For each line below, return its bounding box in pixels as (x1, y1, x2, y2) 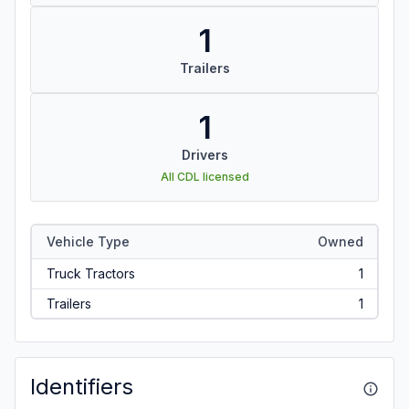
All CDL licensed (160, 170, 249, 184)
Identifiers (30, 373, 133, 400)
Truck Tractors (46, 265, 135, 281)
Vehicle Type (46, 233, 130, 249)
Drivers (181, 147, 228, 163)
